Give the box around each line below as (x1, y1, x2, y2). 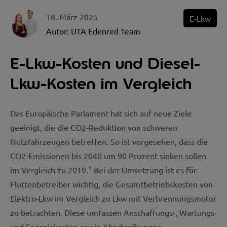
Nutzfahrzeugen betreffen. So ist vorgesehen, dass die (10, 136, 208, 146)
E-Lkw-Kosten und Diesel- (10, 53, 200, 73)
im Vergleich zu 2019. (10, 165, 88, 175)
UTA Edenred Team (71, 26, 140, 36)
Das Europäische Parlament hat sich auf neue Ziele (10, 108, 192, 118)
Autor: (46, 26, 71, 36)
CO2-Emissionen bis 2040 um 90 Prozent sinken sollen (10, 150, 206, 161)
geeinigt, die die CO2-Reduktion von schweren (10, 122, 177, 132)
